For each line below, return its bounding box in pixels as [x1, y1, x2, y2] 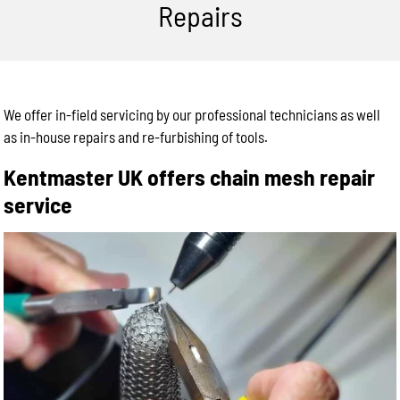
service [4, 190, 73, 218]
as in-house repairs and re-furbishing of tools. [4, 128, 269, 146]
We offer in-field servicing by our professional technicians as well [4, 105, 381, 123]
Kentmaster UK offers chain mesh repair [4, 162, 376, 190]
